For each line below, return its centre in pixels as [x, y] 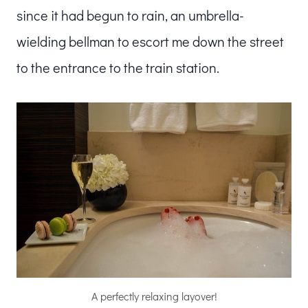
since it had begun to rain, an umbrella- [130, 15]
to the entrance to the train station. [118, 67]
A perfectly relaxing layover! [154, 296]
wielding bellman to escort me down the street [150, 41]
